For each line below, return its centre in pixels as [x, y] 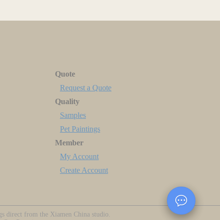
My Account [79, 157]
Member [69, 143]
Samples [73, 115]
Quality [67, 102]
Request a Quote [86, 88]
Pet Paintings [80, 129]
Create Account [84, 170]
